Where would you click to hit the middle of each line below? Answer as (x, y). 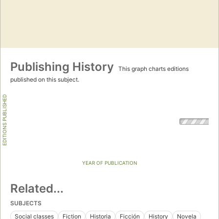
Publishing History (64, 67)
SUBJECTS (26, 203)
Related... (37, 189)
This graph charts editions (153, 69)
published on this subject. (45, 80)
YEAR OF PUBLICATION (109, 163)
